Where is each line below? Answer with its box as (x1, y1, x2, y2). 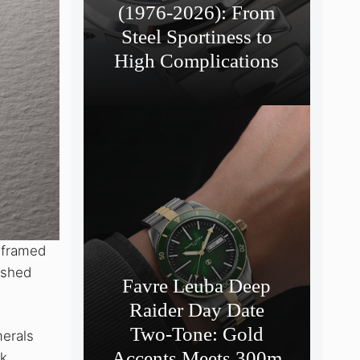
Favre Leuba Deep (122, 274, 272, 297)
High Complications (114, 49, 280, 72)
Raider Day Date (129, 298, 264, 321)
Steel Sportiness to (121, 25, 272, 47)
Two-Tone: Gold (129, 322, 264, 345)
